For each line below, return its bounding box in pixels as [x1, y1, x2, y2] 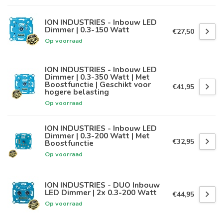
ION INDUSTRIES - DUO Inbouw [45, 179, 160, 190]
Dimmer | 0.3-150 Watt [45, 24, 129, 35]
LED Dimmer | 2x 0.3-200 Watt [45, 187, 157, 198]
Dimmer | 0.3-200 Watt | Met [45, 130, 150, 141]
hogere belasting [45, 87, 109, 98]
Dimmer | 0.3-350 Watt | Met [45, 72, 150, 83]
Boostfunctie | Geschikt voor [45, 79, 151, 90]
